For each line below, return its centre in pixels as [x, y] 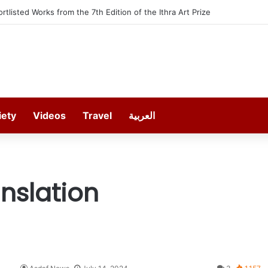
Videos [49, 115]
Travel [97, 115]
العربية [142, 115]
